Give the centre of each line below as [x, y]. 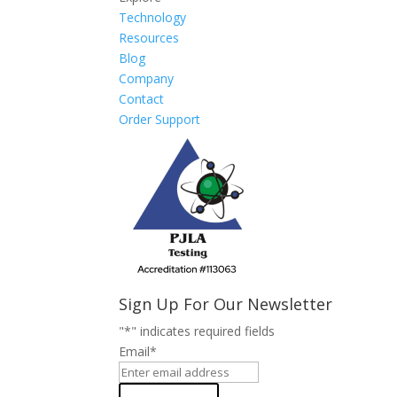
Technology [153, 18]
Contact [142, 99]
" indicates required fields [203, 331]
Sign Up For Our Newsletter [226, 304]
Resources [149, 38]
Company [147, 79]
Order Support [160, 120]
